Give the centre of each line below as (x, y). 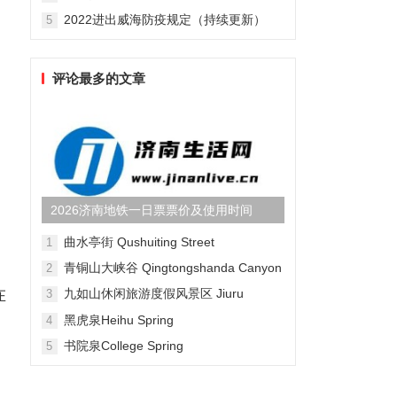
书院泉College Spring (123, 346)
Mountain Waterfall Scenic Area (151, 310)
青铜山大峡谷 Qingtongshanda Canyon (172, 268)
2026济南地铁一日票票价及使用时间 (151, 210)
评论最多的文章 (98, 78)
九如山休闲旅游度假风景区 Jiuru (153, 293)
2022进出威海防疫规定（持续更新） (164, 19)
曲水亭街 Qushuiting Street (139, 242)
